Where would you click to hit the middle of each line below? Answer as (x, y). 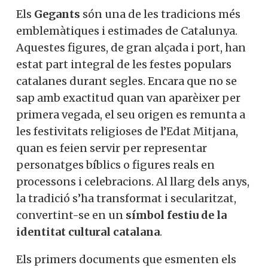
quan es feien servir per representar (112, 148)
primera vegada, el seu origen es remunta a (131, 114)
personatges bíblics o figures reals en (115, 165)
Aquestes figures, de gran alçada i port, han (131, 47)
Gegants (57, 14)
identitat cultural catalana (88, 232)
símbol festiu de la (176, 215)
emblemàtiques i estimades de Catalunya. (127, 31)
